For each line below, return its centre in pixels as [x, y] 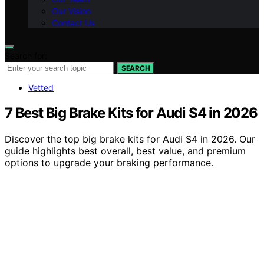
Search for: [26, 56]
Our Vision [71, 11]
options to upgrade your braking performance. [109, 162]
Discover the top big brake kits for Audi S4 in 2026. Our [130, 139]
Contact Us [73, 23]
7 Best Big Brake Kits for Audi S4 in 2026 [131, 113]
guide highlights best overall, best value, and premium [125, 151]
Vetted [41, 88]
